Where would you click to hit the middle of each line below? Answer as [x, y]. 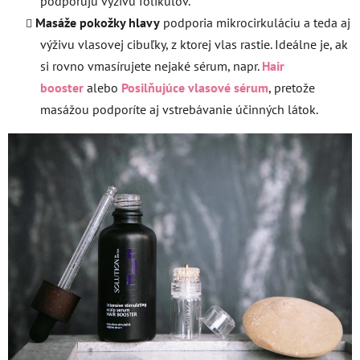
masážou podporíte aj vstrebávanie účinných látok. [179, 110]
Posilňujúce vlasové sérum [195, 88]
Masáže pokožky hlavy [98, 23]
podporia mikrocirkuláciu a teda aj [257, 23]
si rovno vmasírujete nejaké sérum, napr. [149, 66]
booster [62, 88]
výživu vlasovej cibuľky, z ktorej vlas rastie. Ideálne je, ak [194, 45]
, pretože [292, 88]
